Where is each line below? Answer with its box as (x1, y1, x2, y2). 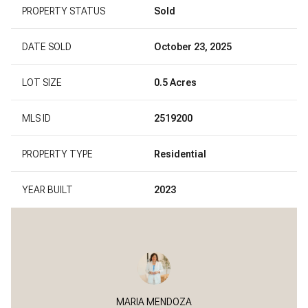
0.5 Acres (154, 76, 197, 88)
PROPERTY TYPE (22, 148, 93, 159)
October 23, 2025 (154, 41, 232, 52)
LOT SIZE (22, 76, 62, 88)
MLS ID (22, 112, 51, 124)
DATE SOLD (22, 41, 71, 52)
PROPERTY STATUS (22, 5, 105, 16)
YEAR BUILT (22, 184, 73, 195)
